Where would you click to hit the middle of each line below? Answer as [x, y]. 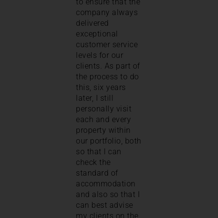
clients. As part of [108, 66]
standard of [97, 173]
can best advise [105, 205]
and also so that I [108, 194]
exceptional [97, 34]
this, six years [101, 87]
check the [93, 162]
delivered [92, 23]
